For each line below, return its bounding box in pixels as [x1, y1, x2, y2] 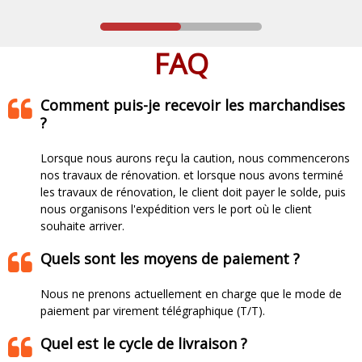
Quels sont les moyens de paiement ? [40, 249, 300, 269]
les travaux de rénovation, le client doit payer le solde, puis [40, 184, 346, 200]
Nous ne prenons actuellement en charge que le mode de [40, 286, 342, 302]
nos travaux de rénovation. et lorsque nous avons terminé [40, 167, 343, 183]
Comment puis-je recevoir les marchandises [40, 95, 345, 116]
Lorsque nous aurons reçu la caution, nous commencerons [40, 150, 350, 166]
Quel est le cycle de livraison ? [40, 334, 247, 354]
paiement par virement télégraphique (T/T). [40, 303, 265, 319]
